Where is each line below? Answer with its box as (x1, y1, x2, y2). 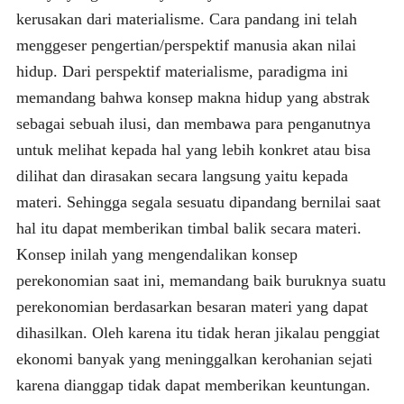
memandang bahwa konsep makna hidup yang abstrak (15, 87, 370, 106)
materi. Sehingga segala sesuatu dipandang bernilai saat (15, 192, 381, 211)
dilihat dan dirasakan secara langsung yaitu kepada (15, 166, 348, 185)
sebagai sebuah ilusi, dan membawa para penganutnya (15, 114, 371, 133)
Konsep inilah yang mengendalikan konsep (15, 244, 298, 263)
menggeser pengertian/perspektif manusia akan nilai (15, 35, 356, 54)
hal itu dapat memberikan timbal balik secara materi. (15, 218, 362, 237)
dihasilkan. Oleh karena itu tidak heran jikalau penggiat (15, 323, 380, 342)
